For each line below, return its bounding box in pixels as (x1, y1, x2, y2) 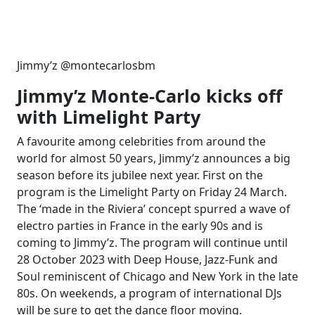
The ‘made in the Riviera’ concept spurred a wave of (17, 201, 290, 217)
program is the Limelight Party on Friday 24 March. (17, 184, 287, 200)
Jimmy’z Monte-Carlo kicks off (17, 84, 283, 108)
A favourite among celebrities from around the (17, 134, 266, 149)
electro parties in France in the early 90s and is (17, 218, 263, 233)
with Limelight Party (17, 105, 200, 129)
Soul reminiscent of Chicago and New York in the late (17, 269, 298, 284)
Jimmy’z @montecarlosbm (17, 58, 155, 73)
